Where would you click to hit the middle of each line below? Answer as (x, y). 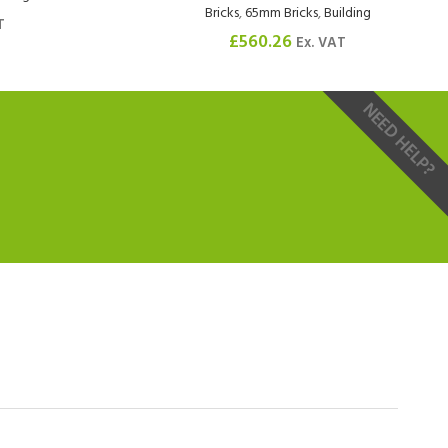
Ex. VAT (321, 44)
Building (347, 14)
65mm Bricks (281, 14)
